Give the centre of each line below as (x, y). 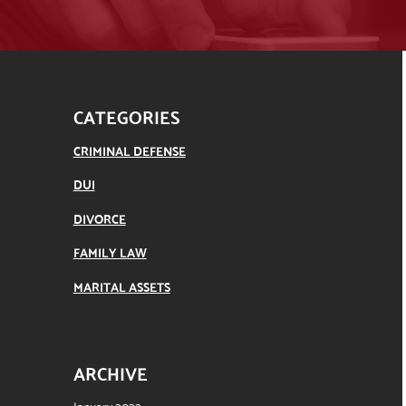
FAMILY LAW (110, 252)
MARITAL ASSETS (121, 286)
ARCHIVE (110, 372)
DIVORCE (99, 218)
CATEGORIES (126, 116)
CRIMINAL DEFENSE (129, 150)
